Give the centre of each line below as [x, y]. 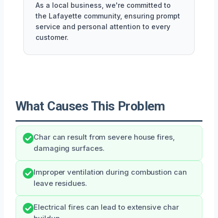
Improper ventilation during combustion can [110, 172]
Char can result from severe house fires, [104, 137]
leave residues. [60, 183]
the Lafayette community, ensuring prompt [108, 16]
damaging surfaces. [69, 148]
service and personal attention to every [103, 26]
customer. [52, 37]
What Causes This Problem [90, 106]
